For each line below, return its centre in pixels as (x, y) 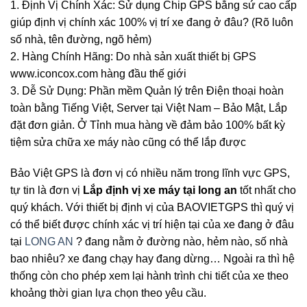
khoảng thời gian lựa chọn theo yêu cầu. (108, 293)
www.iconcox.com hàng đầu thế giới (98, 73)
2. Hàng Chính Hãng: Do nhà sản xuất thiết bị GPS (133, 56)
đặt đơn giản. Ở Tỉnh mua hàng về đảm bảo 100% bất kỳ (148, 125)
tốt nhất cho (267, 191)
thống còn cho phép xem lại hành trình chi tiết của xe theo (149, 276)
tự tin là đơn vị (47, 191)
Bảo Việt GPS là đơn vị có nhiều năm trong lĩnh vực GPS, (150, 173)
